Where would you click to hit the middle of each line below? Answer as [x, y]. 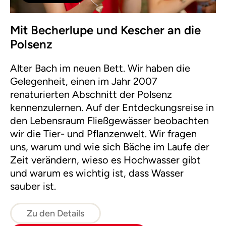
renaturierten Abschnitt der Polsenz [91, 94]
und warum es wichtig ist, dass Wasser [97, 173]
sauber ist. [33, 186]
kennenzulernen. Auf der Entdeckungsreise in [112, 107]
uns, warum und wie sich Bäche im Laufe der [110, 147]
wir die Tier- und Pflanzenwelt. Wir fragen [103, 133]
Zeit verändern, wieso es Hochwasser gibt [105, 160]
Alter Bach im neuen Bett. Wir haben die [100, 68]
